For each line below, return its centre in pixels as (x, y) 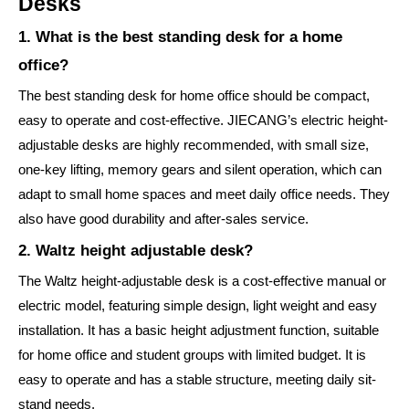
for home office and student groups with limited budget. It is (192, 356)
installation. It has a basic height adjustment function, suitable (199, 331)
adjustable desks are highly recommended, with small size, (194, 146)
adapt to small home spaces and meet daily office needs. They (204, 195)
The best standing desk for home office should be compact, (194, 96)
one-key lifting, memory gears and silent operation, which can (200, 170)
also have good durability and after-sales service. (163, 220)
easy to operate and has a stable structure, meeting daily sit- (197, 380)
